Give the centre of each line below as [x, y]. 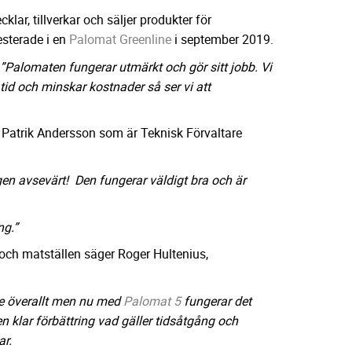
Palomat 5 [152, 301]
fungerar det [216, 301]
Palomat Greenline [120, 40]
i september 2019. [222, 40]
